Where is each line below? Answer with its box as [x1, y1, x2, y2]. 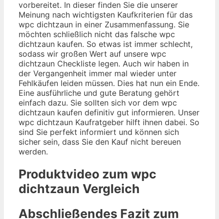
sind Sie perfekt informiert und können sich [19, 127, 179, 137]
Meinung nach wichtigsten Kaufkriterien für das [19, 10, 193, 20]
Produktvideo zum [19, 166, 131, 181]
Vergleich [80, 181, 140, 196]
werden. [19, 147, 48, 157]
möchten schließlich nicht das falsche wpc [19, 29, 175, 40]
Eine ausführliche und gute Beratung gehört [19, 88, 179, 98]
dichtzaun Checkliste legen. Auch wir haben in [19, 59, 189, 69]
